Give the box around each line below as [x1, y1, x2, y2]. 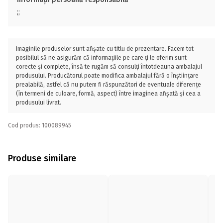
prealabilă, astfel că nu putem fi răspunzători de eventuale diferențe [16, 81, 201, 88]
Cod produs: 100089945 [8, 122, 71, 129]
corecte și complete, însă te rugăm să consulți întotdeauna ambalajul [16, 63, 202, 70]
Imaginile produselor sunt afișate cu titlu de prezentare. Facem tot [16, 45, 194, 52]
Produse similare [8, 152, 76, 164]
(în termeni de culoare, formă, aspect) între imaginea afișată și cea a [16, 90, 201, 97]
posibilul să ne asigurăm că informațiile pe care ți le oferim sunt [16, 54, 187, 61]
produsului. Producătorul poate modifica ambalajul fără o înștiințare [16, 72, 199, 79]
